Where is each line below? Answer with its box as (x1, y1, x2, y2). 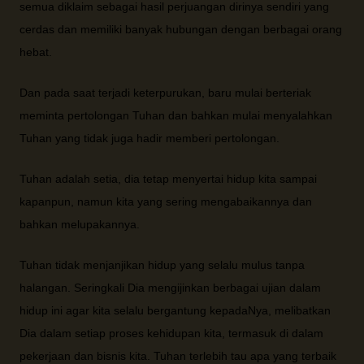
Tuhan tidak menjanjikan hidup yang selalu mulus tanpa (19, 258, 305, 271)
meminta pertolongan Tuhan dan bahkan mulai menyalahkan (19, 109, 332, 122)
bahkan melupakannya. (19, 218, 140, 231)
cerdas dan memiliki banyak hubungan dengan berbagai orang (19, 23, 342, 36)
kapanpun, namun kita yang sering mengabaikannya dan (19, 195, 312, 208)
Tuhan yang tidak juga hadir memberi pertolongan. (19, 132, 279, 145)
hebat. (19, 45, 52, 58)
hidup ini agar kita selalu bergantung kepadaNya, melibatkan (19, 304, 331, 317)
